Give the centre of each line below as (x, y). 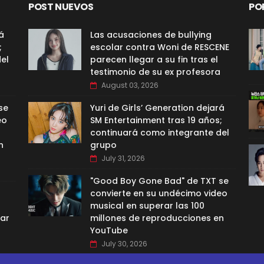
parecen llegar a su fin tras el (154, 60)
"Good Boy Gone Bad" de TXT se (159, 181)
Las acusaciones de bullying (151, 35)
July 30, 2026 (124, 244)
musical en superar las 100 (147, 206)
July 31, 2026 (123, 159)
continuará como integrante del (160, 133)
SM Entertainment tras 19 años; (156, 121)
